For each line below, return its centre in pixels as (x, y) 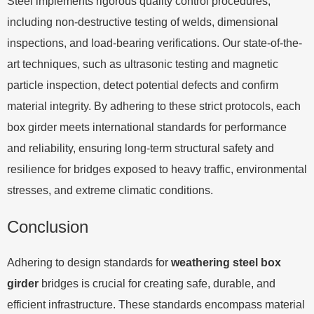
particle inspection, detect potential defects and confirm (143, 85)
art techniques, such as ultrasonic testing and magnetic (143, 64)
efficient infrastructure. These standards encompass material (156, 304)
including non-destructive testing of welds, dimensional (143, 22)
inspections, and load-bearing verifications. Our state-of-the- (155, 43)
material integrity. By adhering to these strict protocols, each (154, 106)
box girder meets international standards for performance (147, 127)
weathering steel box (226, 262)
